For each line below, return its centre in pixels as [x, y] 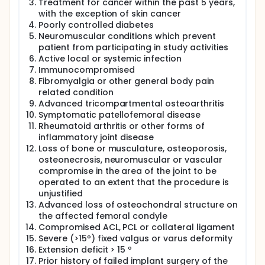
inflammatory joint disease [96, 137]
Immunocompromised [87, 70]
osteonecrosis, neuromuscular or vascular [130, 160]
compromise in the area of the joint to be [127, 171]
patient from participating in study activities [133, 47]
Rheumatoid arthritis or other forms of [122, 126]
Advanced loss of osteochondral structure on [138, 205]
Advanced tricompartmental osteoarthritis [131, 104]
